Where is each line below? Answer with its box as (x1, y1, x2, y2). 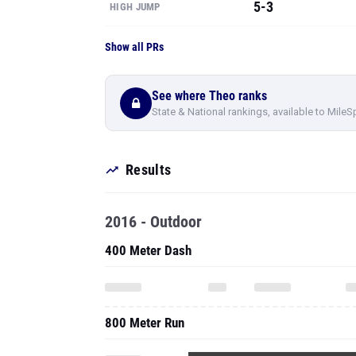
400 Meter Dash (105, 154, 192, 170)
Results (126, 73, 172, 90)
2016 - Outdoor (105, 124, 202, 143)
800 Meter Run (105, 226, 184, 242)
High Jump (105, 299, 162, 315)
